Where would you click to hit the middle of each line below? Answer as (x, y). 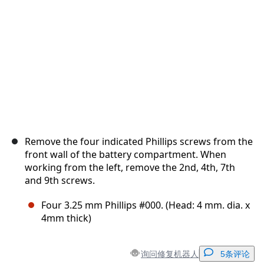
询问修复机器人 (170, 253)
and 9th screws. (60, 181)
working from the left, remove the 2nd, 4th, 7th (130, 168)
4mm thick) (66, 218)
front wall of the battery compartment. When (126, 155)
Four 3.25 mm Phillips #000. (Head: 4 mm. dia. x (146, 205)
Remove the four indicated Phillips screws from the (139, 142)
